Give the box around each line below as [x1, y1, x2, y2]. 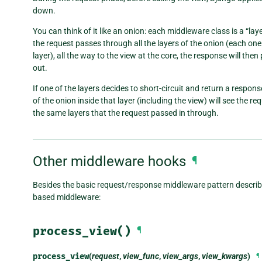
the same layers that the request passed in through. [33, 108, 219, 118]
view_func [123, 251, 159, 261]
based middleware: [33, 192, 101, 202]
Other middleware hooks [33, 153, 186, 170]
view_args [163, 251, 198, 261]
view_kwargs [202, 251, 247, 261]
